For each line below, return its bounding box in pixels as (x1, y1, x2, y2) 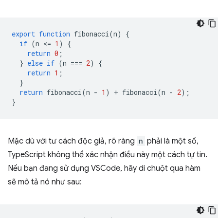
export (12, 29, 35, 38)
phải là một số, (145, 136, 199, 146)
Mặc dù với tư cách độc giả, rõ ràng (8, 136, 137, 146)
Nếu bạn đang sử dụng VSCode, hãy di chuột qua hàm (8, 163, 200, 173)
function (39, 29, 70, 38)
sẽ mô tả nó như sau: (8, 177, 82, 187)
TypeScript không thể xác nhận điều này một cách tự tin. (8, 149, 207, 160)
